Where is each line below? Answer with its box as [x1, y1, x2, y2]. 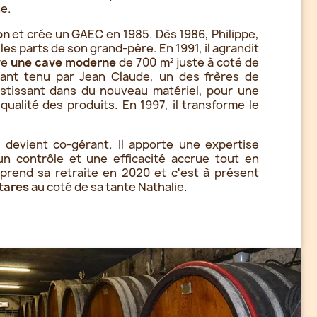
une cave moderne [7, 54, 117, 70]
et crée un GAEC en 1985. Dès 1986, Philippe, [9, 25, 259, 42]
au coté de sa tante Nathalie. [29, 178, 188, 195]
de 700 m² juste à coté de [116, 54, 260, 70]
